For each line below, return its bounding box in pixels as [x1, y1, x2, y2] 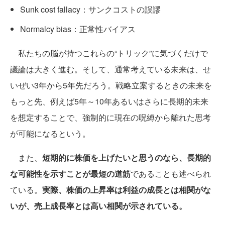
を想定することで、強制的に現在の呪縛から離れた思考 [10, 111, 211, 123]
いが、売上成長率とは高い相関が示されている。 [10, 200, 187, 211]
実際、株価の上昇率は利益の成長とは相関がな [42, 184, 211, 195]
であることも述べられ [131, 168, 211, 179]
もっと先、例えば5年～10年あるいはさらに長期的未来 [10, 95, 208, 107]
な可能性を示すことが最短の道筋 [10, 168, 131, 179]
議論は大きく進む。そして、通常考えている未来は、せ [10, 63, 211, 75]
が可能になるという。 [10, 128, 90, 139]
